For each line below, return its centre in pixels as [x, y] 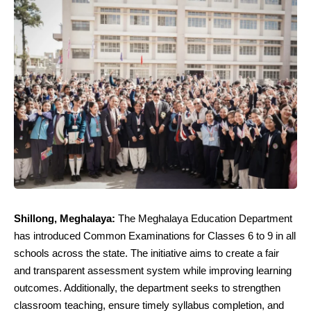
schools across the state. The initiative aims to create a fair [146, 253]
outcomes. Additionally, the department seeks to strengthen [147, 288]
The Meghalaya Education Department [204, 219]
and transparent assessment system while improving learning [153, 271]
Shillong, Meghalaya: [65, 219]
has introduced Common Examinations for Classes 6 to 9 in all [155, 236]
